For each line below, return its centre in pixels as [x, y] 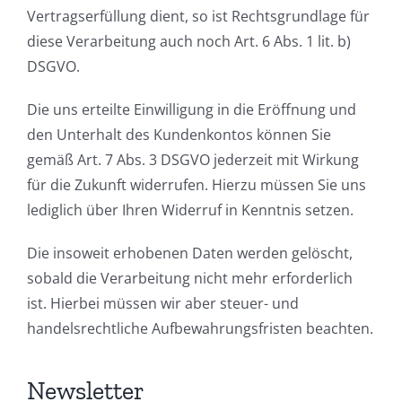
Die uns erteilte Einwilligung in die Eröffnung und [192, 109]
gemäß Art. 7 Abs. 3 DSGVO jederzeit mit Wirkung [193, 159]
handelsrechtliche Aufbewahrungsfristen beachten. [200, 328]
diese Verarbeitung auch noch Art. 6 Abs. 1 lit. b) [189, 41]
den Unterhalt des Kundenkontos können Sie [179, 134]
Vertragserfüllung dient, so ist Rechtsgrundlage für [198, 16]
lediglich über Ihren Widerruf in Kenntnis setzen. [190, 210]
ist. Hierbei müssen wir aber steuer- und [163, 303]
